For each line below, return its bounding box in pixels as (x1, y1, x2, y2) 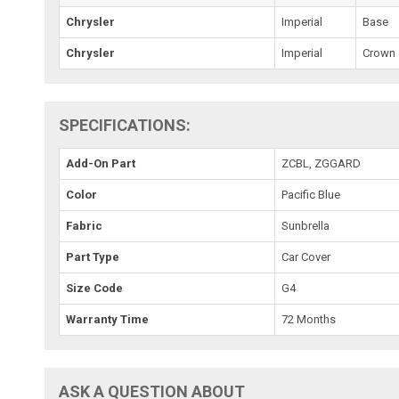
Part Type (66, 249, 120, 264)
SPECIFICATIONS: (59, 115, 191, 134)
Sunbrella (281, 218, 330, 232)
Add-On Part (66, 156, 136, 170)
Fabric (66, 218, 103, 232)
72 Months (281, 312, 337, 326)
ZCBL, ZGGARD (281, 156, 362, 170)
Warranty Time (66, 312, 150, 326)
